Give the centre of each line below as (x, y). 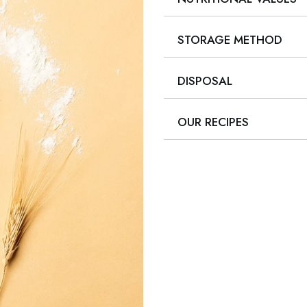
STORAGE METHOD (230, 40)
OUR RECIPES (213, 122)
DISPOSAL (205, 81)
